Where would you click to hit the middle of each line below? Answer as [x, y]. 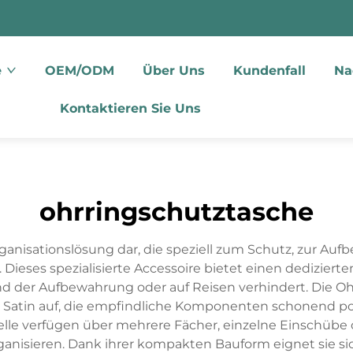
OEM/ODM [79, 71]
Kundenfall [269, 71]
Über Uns [173, 71]
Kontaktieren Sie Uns [131, 108]
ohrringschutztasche [176, 212]
